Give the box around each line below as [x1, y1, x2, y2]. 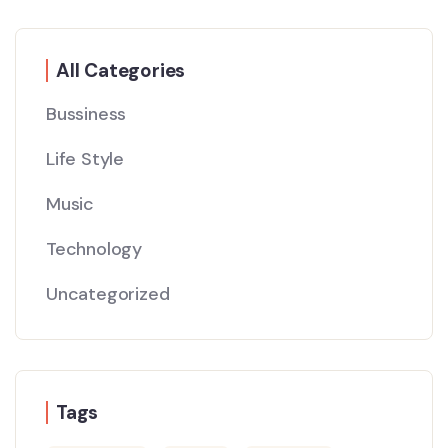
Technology [46, 237, 142, 262]
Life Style [46, 147, 124, 172]
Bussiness [46, 102, 127, 127]
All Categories [56, 58, 186, 84]
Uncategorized [46, 282, 170, 307]
